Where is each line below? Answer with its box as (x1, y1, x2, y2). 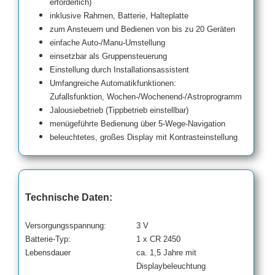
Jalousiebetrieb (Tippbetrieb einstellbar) (50, 106, 188, 115)
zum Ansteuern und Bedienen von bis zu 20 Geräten (50, 25, 235, 34)
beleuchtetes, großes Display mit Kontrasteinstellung (50, 133, 238, 142)
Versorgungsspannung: (25, 221, 106, 231)
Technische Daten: (25, 192, 112, 203)
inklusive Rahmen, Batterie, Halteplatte (50, 11, 188, 21)
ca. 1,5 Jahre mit (136, 248, 196, 258)
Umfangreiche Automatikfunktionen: (50, 79, 176, 88)
